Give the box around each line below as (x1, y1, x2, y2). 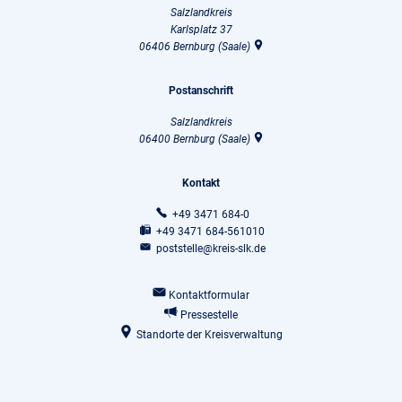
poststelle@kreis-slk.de (155, 242, 266, 256)
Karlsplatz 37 (170, 23, 232, 37)
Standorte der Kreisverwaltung (135, 328, 283, 342)
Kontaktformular (169, 289, 250, 302)
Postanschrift (169, 84, 233, 98)
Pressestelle (180, 309, 239, 322)
